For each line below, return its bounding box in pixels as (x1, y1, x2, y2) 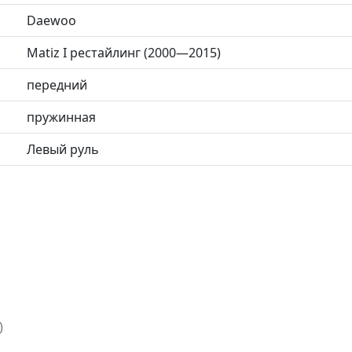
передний (27, 75, 87, 93)
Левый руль (27, 140, 99, 158)
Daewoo (27, 11, 76, 29)
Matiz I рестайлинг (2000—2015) (27, 43, 221, 61)
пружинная (27, 108, 96, 126)
